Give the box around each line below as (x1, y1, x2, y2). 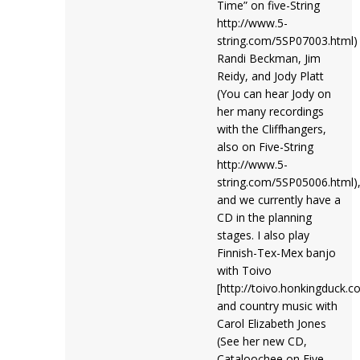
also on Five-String (216, 139, 313, 154)
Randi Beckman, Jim (216, 51, 321, 66)
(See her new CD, (216, 333, 307, 349)
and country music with (216, 298, 337, 313)
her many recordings (216, 104, 324, 119)
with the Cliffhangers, (216, 121, 326, 137)
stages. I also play (216, 227, 309, 243)
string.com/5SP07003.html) (216, 33, 358, 48)
